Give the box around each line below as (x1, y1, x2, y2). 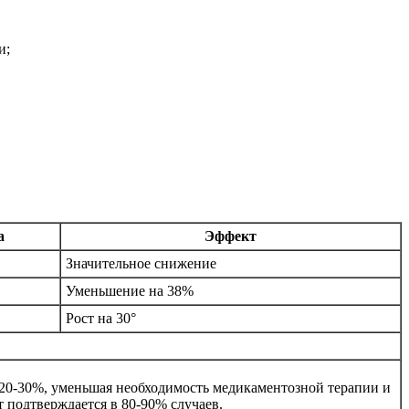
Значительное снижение (66, 256, 216, 271)
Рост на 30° (66, 310, 136, 326)
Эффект (204, 228, 257, 244)
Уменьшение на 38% (66, 283, 194, 299)
